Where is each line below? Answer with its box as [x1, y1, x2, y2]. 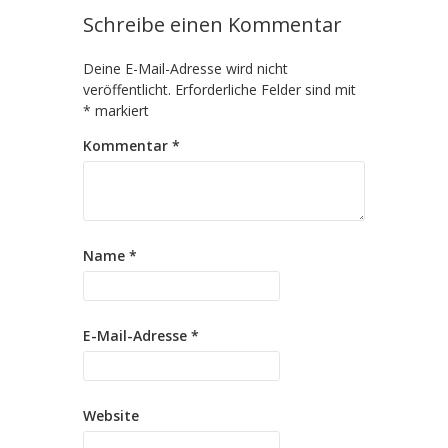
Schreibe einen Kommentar [83, 10, 342, 38]
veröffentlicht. [83, 79, 171, 99]
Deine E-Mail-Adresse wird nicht [83, 58, 288, 78]
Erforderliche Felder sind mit [175, 79, 356, 99]
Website [83, 405, 139, 425]
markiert [91, 100, 149, 120]
